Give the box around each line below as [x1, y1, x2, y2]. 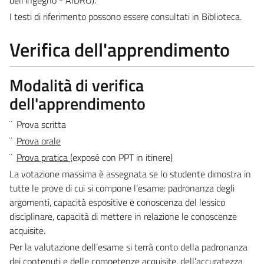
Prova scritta [16, 117, 66, 131]
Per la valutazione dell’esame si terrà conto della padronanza [9, 239, 247, 254]
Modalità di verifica [9, 72, 144, 98]
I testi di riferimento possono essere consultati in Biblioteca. [9, 9, 242, 24]
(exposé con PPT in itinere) [70, 150, 173, 164]
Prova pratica [16, 150, 70, 164]
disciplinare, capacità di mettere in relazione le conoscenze [9, 209, 237, 223]
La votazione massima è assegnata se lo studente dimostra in [9, 166, 251, 181]
